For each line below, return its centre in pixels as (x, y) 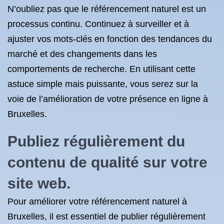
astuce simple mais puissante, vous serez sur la (103, 84)
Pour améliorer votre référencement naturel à (97, 201)
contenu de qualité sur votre (107, 162)
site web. (39, 183)
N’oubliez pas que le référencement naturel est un (107, 9)
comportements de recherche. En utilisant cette (101, 69)
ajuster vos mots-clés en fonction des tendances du (110, 39)
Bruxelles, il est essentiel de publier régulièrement (106, 216)
